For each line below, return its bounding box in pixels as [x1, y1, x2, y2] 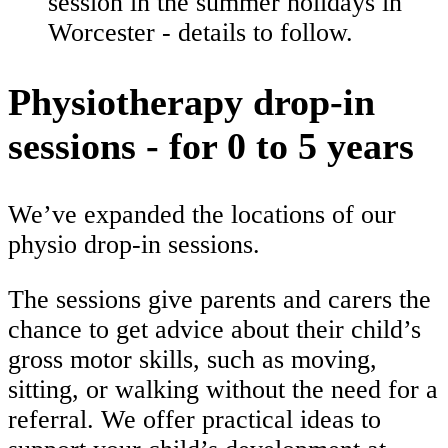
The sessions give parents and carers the [8, 285, 431, 315]
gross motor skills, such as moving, [8, 345, 377, 375]
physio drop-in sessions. [8, 229, 267, 259]
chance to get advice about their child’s [8, 315, 421, 345]
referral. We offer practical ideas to [8, 405, 381, 435]
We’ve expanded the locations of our [8, 199, 396, 229]
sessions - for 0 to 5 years [8, 124, 414, 167]
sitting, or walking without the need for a [8, 375, 438, 405]
